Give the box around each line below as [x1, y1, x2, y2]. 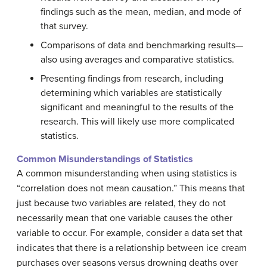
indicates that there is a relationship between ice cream [17, 242, 247, 254]
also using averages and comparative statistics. [41, 54, 234, 66]
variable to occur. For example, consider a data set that [17, 227, 243, 239]
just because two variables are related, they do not [17, 197, 226, 209]
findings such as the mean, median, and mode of [41, 6, 241, 18]
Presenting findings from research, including [41, 73, 223, 85]
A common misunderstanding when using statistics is [17, 167, 237, 179]
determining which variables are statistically [41, 87, 222, 99]
